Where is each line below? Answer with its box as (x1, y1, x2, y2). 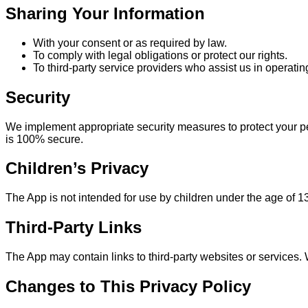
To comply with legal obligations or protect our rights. (33, 49, 287, 61)
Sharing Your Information (5, 3, 205, 23)
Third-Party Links (5, 218, 142, 237)
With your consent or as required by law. (33, 36, 227, 49)
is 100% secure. (5, 133, 83, 145)
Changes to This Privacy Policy (5, 277, 251, 296)
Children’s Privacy (5, 159, 148, 178)
